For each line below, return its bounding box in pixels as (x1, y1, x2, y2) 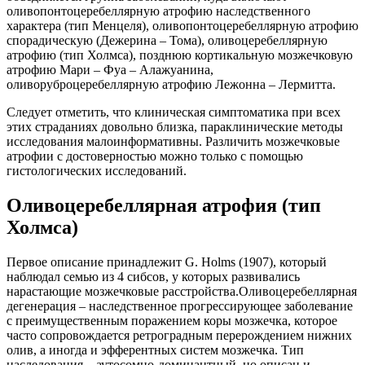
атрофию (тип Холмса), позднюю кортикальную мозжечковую (7, 47, 353, 62)
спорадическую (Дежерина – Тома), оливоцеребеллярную (7, 33, 328, 47)
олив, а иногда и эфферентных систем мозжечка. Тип (7, 342, 304, 357)
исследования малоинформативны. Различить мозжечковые (7, 134, 340, 148)
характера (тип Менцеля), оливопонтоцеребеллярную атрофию (7, 18, 358, 33)
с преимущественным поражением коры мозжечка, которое (7, 313, 337, 328)
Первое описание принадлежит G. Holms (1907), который (7, 254, 327, 269)
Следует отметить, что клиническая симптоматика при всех (7, 104, 341, 119)
